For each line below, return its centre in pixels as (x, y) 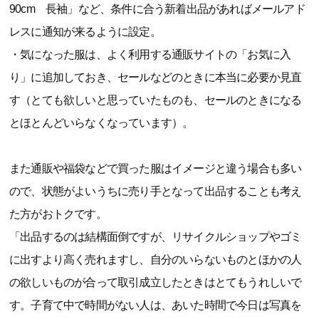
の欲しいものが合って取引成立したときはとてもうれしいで (156, 282)
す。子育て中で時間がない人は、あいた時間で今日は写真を (156, 305)
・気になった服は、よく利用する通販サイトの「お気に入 (150, 54)
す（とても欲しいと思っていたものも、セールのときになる (156, 100)
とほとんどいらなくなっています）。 (101, 122)
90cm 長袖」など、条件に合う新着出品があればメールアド (157, 9)
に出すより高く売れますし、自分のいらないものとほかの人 (156, 259)
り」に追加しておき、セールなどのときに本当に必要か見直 (156, 77)
